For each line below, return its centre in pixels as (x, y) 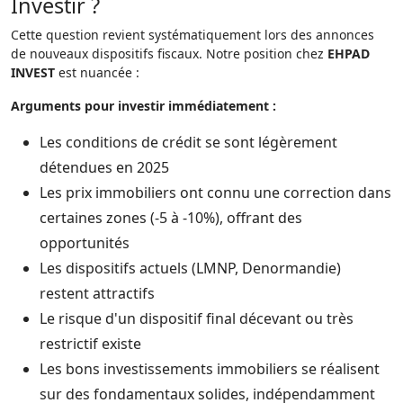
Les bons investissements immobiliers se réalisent (210, 369)
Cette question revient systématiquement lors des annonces (193, 35)
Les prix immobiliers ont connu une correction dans (215, 193)
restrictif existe (90, 344)
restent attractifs (97, 293)
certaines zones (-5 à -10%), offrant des (171, 218)
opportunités (85, 243)
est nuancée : (97, 72)
